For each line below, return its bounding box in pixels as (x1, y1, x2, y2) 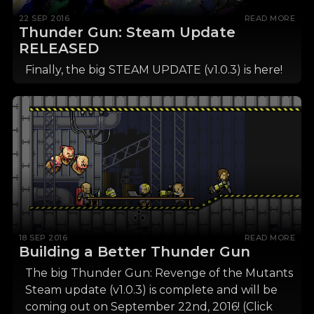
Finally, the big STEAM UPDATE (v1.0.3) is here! (25, 63, 282, 77)
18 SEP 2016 (18, 233, 68, 243)
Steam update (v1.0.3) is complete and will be (25, 283, 278, 297)
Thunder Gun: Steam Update (18, 24, 235, 41)
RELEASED (18, 40, 99, 57)
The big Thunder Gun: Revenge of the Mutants (25, 266, 293, 280)
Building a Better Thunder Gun (18, 243, 250, 261)
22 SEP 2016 (18, 13, 70, 24)
